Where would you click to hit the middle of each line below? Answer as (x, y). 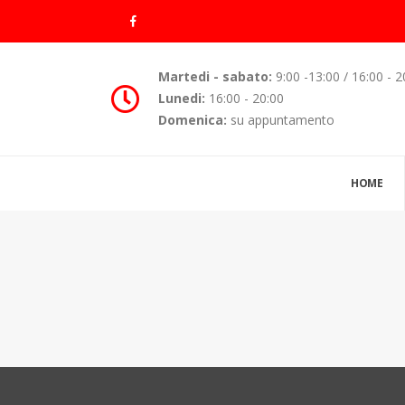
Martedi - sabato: (216, 77)
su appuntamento (281, 120)
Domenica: (193, 120)
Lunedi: (182, 99)
